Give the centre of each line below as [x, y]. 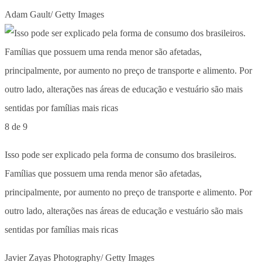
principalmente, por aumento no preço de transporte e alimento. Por [128, 192]
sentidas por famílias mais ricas [61, 229]
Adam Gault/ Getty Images [54, 14]
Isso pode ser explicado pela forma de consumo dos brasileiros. [120, 154]
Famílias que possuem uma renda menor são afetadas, [103, 173]
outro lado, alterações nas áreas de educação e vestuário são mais [124, 211]
